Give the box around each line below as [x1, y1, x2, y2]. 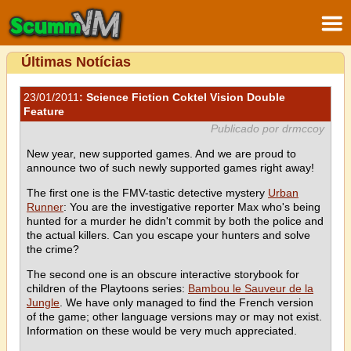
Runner [27, 201, 63, 213]
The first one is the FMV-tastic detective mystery [27, 186, 268, 199]
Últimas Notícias [21, 54, 131, 70]
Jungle [27, 296, 60, 309]
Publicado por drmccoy [211, 122, 324, 135]
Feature [24, 105, 64, 118]
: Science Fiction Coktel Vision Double [79, 91, 285, 103]
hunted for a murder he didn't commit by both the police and [27, 215, 324, 227]
